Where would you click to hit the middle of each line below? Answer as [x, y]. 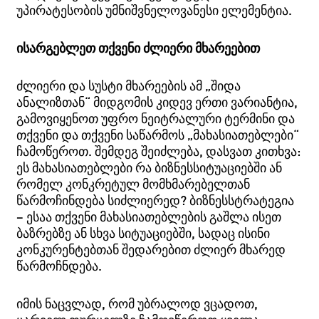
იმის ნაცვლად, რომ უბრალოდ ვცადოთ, [137, 303]
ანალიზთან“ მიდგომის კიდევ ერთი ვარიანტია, [157, 101]
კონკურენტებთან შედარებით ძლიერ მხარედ [151, 249]
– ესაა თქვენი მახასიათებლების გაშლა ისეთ [149, 216]
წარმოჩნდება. [59, 265]
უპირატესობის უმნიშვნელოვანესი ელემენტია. [155, 10]
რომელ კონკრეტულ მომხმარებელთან [134, 183]
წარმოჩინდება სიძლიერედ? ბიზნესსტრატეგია [156, 200]
